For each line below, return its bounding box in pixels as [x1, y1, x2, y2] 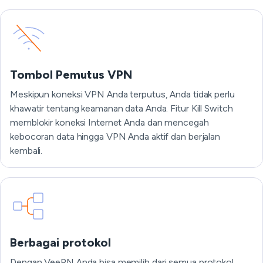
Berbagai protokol [10, 235, 111, 249]
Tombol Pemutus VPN [10, 68, 132, 82]
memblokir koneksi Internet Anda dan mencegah [10, 117, 209, 128]
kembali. [10, 145, 43, 156]
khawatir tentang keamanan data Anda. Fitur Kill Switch [10, 103, 233, 114]
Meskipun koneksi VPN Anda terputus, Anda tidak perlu [10, 89, 235, 100]
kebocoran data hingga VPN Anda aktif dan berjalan [10, 131, 221, 142]
